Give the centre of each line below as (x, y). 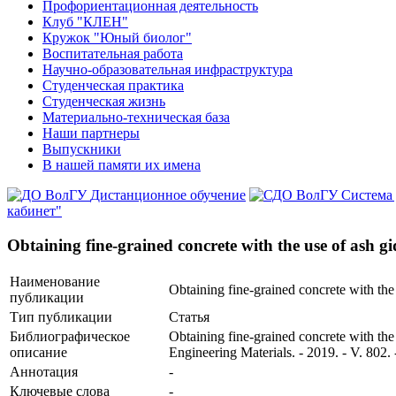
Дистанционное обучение (168, 195)
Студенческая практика (113, 85)
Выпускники (82, 149)
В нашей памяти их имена (122, 165)
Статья (189, 317)
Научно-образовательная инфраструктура (168, 69)
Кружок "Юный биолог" (117, 38)
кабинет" (34, 211)
